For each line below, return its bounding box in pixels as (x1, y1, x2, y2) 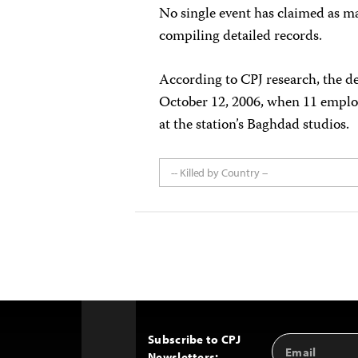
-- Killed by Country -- (171, 165, 268, 180)
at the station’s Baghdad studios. (159, 113, 353, 137)
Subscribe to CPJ (148, 332, 241, 347)
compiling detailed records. (159, 25, 323, 49)
